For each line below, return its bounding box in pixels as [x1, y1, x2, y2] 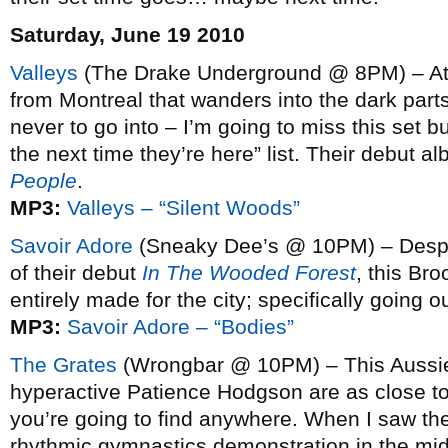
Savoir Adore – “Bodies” [67, 315, 294, 338]
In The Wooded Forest [142, 261, 356, 284]
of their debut [10, 261, 142, 284]
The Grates [10, 353, 117, 376]
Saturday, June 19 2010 [10, 23, 245, 46]
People [10, 169, 77, 192]
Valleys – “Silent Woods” [67, 196, 300, 219]
